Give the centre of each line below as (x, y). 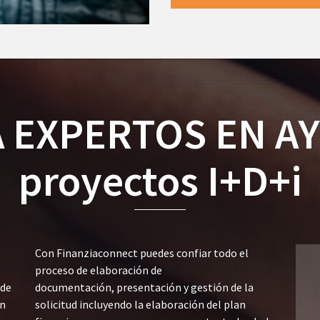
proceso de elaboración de (99, 270)
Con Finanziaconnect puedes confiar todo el (142, 253)
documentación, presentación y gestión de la (144, 287)
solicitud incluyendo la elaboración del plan (140, 304)
